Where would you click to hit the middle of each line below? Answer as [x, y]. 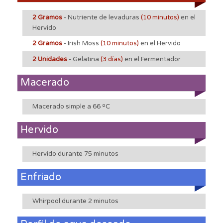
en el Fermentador [153, 59]
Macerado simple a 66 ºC [71, 106]
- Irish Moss [81, 43]
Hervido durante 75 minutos [75, 154]
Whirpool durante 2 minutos [75, 201]
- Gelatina [84, 59]
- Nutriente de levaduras [102, 17]
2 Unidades [50, 59]
